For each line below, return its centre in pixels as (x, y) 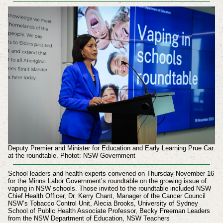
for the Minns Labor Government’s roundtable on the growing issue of (107, 181)
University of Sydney (168, 204)
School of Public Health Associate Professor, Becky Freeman (97, 211)
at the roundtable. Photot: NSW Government (71, 156)
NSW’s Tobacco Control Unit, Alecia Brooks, (73, 204)
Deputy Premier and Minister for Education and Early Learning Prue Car (111, 148)
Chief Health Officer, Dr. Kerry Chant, (62, 196)
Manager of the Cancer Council (161, 196)
